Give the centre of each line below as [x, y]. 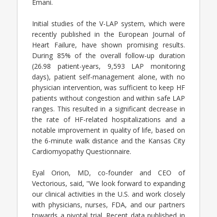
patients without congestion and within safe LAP [108, 98]
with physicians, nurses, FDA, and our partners [108, 204]
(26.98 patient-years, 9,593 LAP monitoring [108, 66]
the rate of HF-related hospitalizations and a [108, 119]
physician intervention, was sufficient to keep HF [108, 87]
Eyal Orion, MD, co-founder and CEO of [108, 172]
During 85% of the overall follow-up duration [108, 55]
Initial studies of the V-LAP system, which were [108, 23]
